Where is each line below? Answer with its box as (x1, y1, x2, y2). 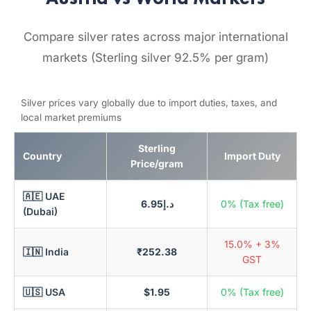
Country (23, 150, 62, 162)
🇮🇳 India (23, 246, 69, 258)
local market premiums (21, 112, 121, 123)
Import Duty (224, 150, 280, 162)
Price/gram (131, 158, 183, 169)
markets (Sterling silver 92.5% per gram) (42, 51, 269, 65)
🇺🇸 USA (23, 286, 65, 298)
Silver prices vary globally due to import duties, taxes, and (21, 97, 277, 108)
